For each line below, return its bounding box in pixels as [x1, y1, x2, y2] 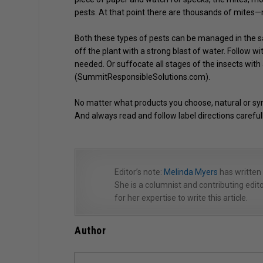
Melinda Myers [164, 167, 218, 177]
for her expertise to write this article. [114, 193, 248, 203]
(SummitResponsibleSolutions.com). [75, 72, 211, 82]
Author [75, 224, 106, 237]
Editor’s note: [114, 167, 164, 177]
